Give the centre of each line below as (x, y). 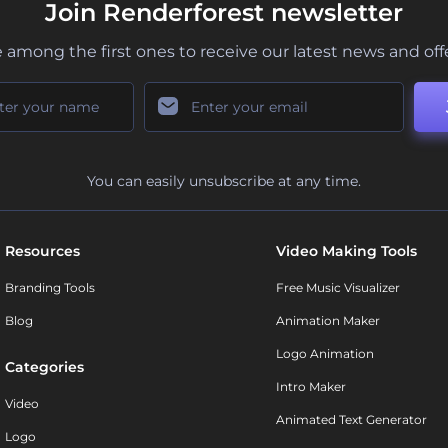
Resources (43, 251)
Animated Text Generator (351, 420)
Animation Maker (327, 321)
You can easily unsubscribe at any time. (224, 181)
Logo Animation (324, 354)
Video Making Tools (346, 251)
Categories (45, 367)
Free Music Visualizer (337, 288)
